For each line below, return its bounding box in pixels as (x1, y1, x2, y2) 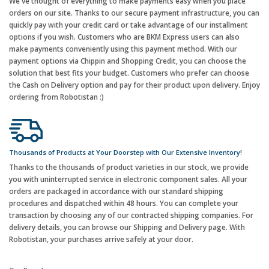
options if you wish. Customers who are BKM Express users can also (9, 32, 240, 43)
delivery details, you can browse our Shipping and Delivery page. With (9, 222, 245, 233)
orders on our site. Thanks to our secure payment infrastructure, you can (9, 8, 259, 19)
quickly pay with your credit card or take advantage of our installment (9, 20, 248, 31)
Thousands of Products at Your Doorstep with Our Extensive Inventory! (9, 148, 242, 157)
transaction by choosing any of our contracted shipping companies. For (9, 210, 253, 221)
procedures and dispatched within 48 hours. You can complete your (9, 198, 238, 209)
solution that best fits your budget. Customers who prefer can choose (9, 68, 249, 79)
